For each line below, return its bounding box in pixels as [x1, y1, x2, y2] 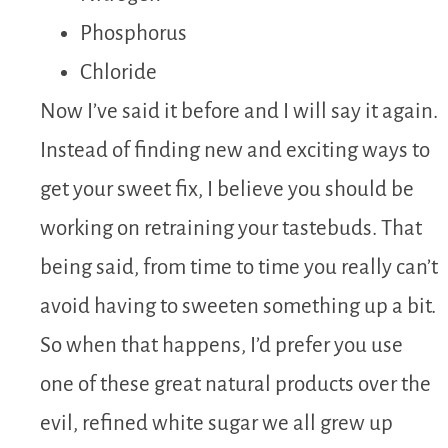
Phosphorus [80, 22, 187, 46]
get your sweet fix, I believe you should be [40, 178, 414, 202]
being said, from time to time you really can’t [40, 256, 438, 280]
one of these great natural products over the [40, 373, 431, 397]
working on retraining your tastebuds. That [40, 217, 422, 241]
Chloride [80, 61, 157, 85]
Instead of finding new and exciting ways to [40, 139, 430, 163]
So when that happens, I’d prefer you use [40, 334, 403, 358]
